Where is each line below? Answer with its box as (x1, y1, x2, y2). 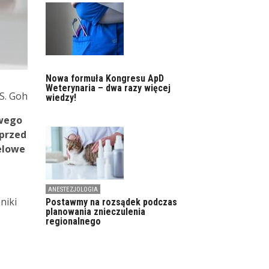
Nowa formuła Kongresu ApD (46, 72, 164, 84)
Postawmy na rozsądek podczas (46, 196, 177, 208)
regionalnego (46, 216, 101, 228)
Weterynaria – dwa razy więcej (46, 82, 171, 94)
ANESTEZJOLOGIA (48, 185, 98, 193)
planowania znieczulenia (46, 206, 145, 218)
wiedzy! (46, 91, 76, 103)
